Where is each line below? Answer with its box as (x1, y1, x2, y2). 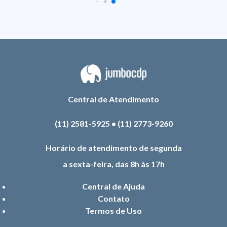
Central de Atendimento (68, 94, 159, 104)
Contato (97, 194, 130, 204)
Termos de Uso (85, 206, 142, 216)
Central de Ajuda (82, 181, 145, 192)
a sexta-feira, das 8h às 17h (62, 159, 165, 169)
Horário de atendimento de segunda (45, 143, 182, 153)
